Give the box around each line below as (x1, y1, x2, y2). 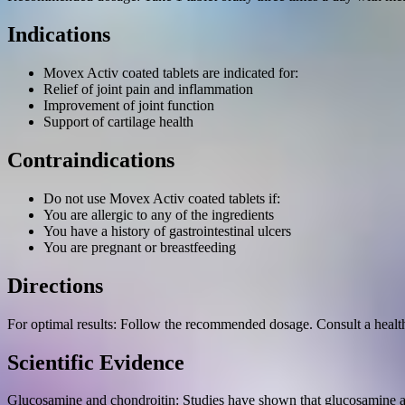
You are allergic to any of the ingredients (43, 206, 274, 222)
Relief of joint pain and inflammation (43, 80, 253, 97)
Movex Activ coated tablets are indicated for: (43, 64, 298, 80)
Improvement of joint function (43, 97, 214, 113)
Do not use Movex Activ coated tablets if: (43, 190, 280, 206)
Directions (7, 273, 103, 297)
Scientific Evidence (7, 350, 184, 374)
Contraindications (7, 147, 174, 172)
